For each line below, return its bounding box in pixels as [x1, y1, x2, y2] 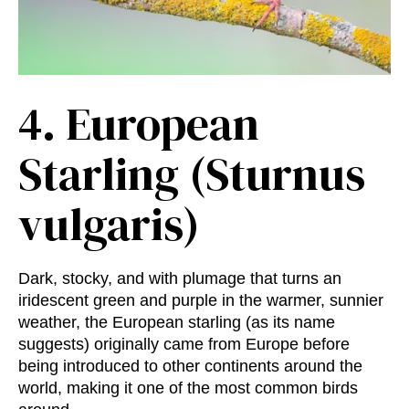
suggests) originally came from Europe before [18, 335, 350, 354]
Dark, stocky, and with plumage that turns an [18, 269, 341, 288]
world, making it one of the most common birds [18, 379, 358, 398]
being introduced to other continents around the [18, 357, 362, 376]
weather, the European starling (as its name [18, 313, 335, 332]
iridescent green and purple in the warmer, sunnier [18, 291, 383, 310]
